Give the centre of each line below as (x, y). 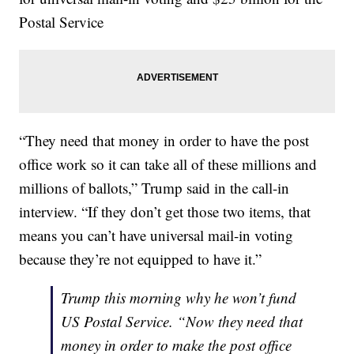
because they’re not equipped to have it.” (141, 259)
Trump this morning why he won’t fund (179, 298)
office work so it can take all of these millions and (168, 164)
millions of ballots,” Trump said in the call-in (154, 188)
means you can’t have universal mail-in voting (156, 235)
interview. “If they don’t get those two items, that (165, 212)
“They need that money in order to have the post (164, 141)
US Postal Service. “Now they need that (182, 322)
